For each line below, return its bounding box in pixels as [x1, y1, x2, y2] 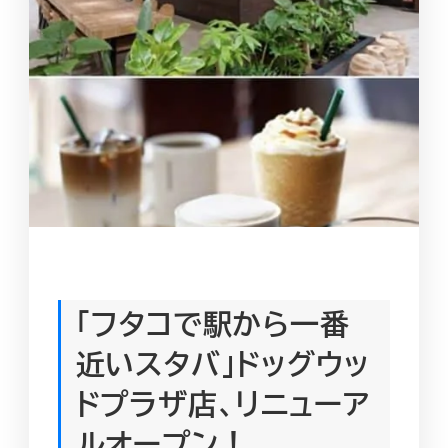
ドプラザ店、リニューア [75, 382, 370, 424]
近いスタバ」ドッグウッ [75, 342, 370, 384]
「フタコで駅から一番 [75, 302, 350, 344]
